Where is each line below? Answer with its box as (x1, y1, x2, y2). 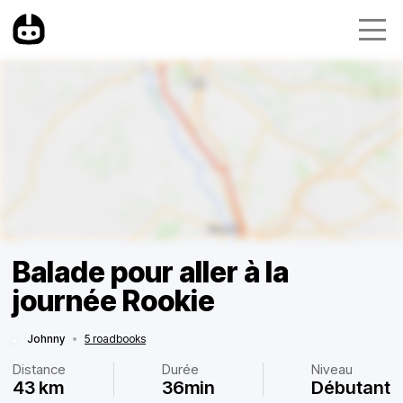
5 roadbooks (85, 332, 146, 345)
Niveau (311, 361, 353, 378)
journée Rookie (13, 283, 215, 318)
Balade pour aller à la (13, 255, 289, 290)
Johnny (27, 332, 65, 345)
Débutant (311, 377, 390, 399)
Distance (13, 361, 66, 378)
